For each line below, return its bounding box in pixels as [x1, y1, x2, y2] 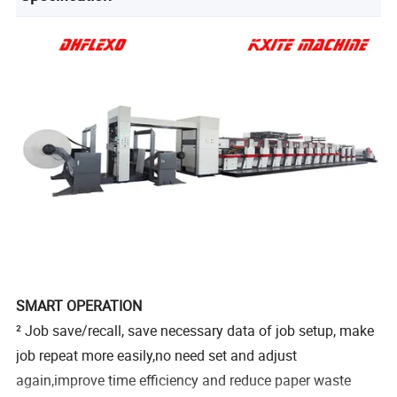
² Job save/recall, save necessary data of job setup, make [16, 321, 375, 341]
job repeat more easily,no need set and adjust [16, 346, 298, 366]
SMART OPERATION [16, 296, 143, 316]
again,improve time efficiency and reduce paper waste [16, 370, 352, 391]
